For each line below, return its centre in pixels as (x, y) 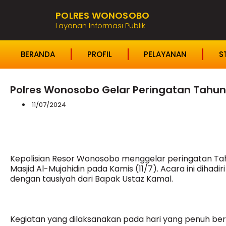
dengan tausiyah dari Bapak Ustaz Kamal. (92, 179)
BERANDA (38, 54)
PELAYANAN (165, 54)
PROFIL (99, 54)
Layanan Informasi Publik (101, 25)
